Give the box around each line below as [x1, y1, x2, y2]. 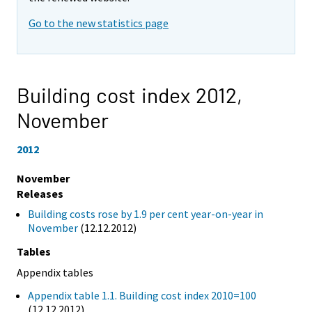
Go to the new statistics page [29, 16, 169, 31]
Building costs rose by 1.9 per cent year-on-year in [28, 206, 263, 221]
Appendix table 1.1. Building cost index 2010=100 [28, 288, 256, 303]
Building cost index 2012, [17, 82, 242, 108]
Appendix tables [17, 265, 93, 279]
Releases [17, 186, 63, 201]
